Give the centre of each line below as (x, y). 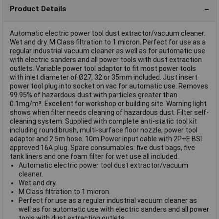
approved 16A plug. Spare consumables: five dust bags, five (102, 147)
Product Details (38, 9)
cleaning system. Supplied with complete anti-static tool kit (103, 121)
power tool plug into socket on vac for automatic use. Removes (109, 86)
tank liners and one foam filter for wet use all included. (94, 156)
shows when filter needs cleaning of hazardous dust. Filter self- (109, 112)
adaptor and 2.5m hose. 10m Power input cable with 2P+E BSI (106, 139)
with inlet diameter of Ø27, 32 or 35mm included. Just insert (104, 77)
